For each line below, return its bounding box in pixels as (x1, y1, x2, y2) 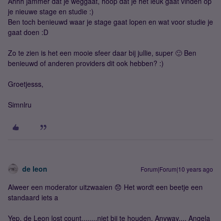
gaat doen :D (8, 27, 48, 37)
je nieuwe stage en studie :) (8, 6, 94, 16)
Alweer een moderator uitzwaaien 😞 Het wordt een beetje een (8, 182, 203, 192)
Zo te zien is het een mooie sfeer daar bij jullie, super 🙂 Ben (8, 47, 196, 58)
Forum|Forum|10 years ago (141, 164, 213, 173)
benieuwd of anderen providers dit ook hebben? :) (8, 58, 164, 68)
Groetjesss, (8, 78, 43, 89)
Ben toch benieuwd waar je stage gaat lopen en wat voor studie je (8, 16, 213, 27)
